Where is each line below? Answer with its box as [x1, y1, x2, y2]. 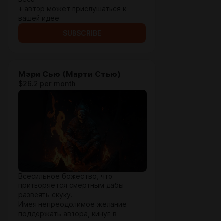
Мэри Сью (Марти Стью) [18, 70, 121, 79]
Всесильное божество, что [18, 172, 112, 180]
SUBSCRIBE [63, 29, 101, 37]
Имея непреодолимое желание [18, 200, 127, 208]
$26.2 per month [18, 80, 75, 88]
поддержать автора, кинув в [18, 210, 117, 218]
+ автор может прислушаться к [18, 5, 126, 13]
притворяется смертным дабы [18, 182, 124, 189]
